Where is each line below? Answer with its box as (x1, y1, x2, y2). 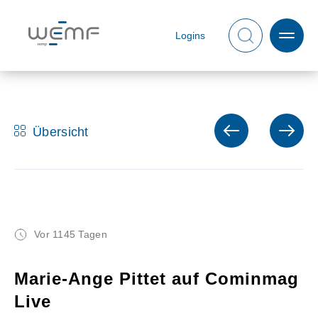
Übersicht (33, 125, 89, 139)
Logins (175, 30, 205, 41)
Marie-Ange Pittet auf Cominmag (14, 269, 299, 288)
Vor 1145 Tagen (34, 229, 107, 240)
